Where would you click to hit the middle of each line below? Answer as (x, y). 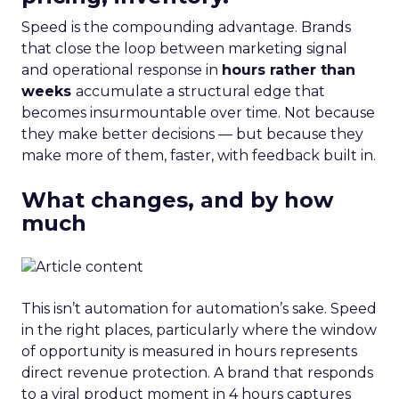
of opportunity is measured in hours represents (189, 351)
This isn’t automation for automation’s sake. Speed (199, 308)
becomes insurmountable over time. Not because (198, 112)
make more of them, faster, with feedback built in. (199, 155)
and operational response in (122, 69)
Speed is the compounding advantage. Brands (186, 27)
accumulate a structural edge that (200, 91)
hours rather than (289, 69)
